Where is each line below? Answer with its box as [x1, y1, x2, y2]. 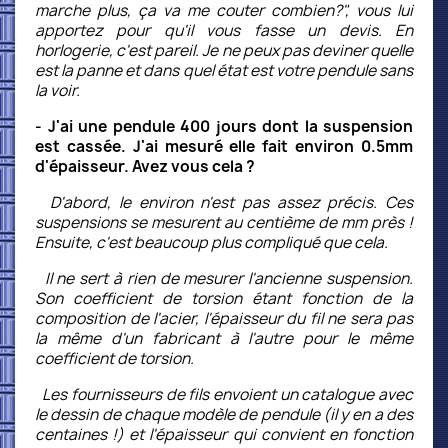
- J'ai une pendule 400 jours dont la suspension [35, 116, 413, 137]
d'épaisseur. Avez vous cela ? [35, 156, 255, 177]
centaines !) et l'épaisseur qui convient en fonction [35, 424, 413, 445]
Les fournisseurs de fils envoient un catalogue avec [35, 384, 413, 405]
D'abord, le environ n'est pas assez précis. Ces [35, 192, 413, 213]
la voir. [35, 80, 80, 101]
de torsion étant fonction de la [162, 288, 413, 309]
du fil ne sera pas [286, 308, 413, 329]
